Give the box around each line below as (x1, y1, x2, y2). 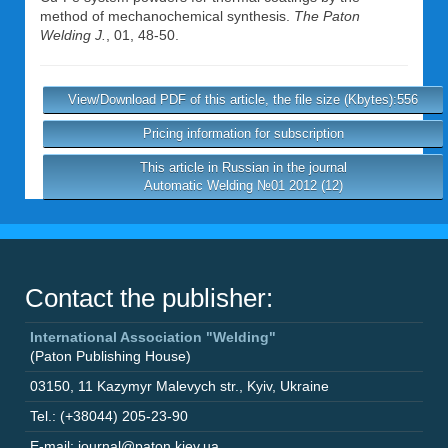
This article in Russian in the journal (139, 160, 347, 175)
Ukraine (280, 378, 329, 394)
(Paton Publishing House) (30, 348, 191, 364)
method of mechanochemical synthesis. (40, 8, 294, 24)
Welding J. (40, 27, 106, 43)
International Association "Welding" (30, 329, 276, 345)
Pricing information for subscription (142, 126, 344, 141)
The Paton (294, 8, 360, 24)
